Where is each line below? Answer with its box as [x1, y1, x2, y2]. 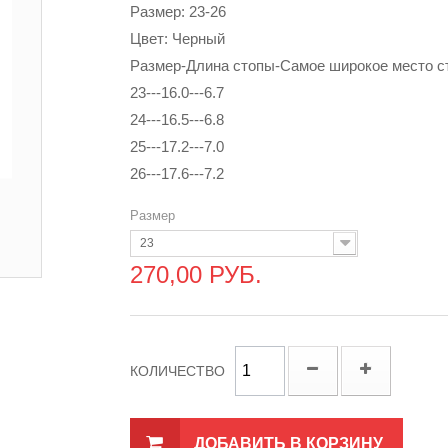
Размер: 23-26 [129, 3, 226, 20]
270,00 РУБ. [129, 261, 262, 288]
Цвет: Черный [129, 30, 225, 47]
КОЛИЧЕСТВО [129, 363, 225, 379]
